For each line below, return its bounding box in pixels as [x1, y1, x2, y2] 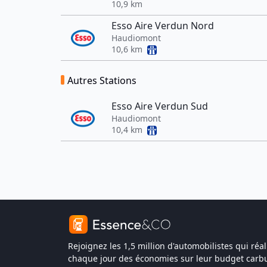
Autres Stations [67, 74, 136, 87]
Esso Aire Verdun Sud [111, 100, 208, 113]
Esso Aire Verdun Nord [111, 19, 214, 32]
